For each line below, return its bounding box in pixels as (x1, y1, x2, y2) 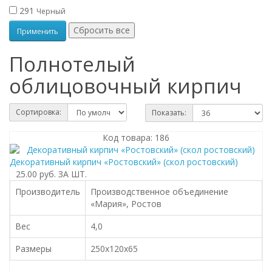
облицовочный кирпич (9, 72, 242, 100)
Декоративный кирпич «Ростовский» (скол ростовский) (10, 156, 238, 168)
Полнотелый (9, 50, 135, 78)
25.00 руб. (16, 168, 56, 180)
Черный (36, 6, 66, 16)
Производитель (15, 186, 80, 197)
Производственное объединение (90, 186, 228, 197)
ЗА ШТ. (58, 168, 87, 180)
